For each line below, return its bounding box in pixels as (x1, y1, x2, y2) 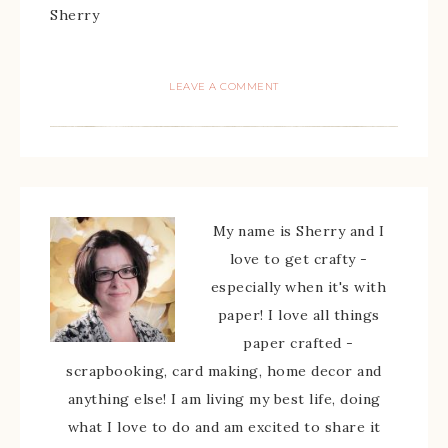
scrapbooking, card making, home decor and (66, 362, 382, 381)
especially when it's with (210, 278, 387, 297)
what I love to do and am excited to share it (67, 418, 381, 437)
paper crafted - (243, 334, 354, 353)
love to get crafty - (229, 250, 368, 269)
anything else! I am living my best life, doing (67, 390, 381, 409)
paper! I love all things (217, 306, 380, 325)
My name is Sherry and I (212, 222, 385, 241)
